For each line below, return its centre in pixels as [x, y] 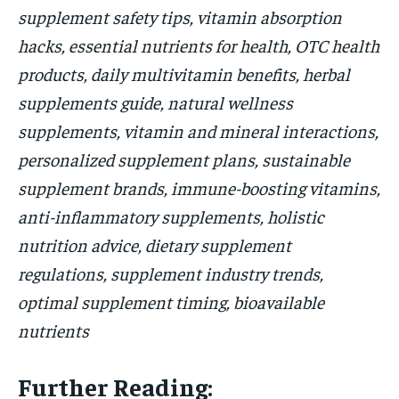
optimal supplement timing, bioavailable [171, 302]
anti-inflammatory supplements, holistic [171, 216]
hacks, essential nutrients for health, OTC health [199, 45]
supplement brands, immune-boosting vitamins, [199, 188]
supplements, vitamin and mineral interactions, [198, 131]
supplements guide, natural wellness [155, 102]
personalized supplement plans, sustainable [184, 159]
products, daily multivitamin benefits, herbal [184, 74]
